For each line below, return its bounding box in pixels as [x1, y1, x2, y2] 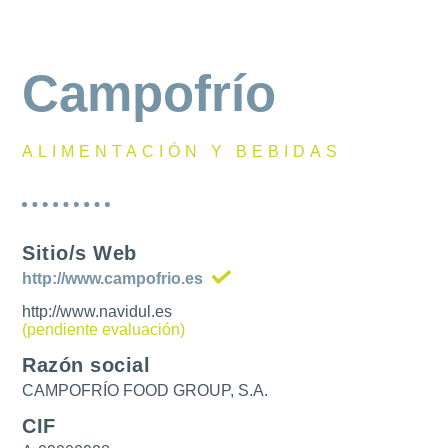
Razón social [22, 354, 151, 376]
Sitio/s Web [22, 242, 137, 264]
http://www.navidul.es [22, 303, 173, 320]
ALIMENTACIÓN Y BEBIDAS [22, 143, 343, 160]
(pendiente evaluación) [22, 321, 186, 338]
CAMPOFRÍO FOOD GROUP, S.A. [22, 382, 269, 399]
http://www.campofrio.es [22, 270, 204, 287]
